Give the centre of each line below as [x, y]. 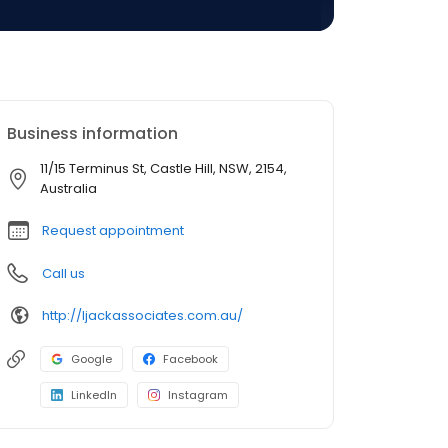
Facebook [190, 359]
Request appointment [113, 230]
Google [91, 359]
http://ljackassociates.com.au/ [142, 315]
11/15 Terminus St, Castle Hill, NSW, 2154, [163, 168]
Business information [92, 133]
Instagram [198, 395]
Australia [68, 188]
